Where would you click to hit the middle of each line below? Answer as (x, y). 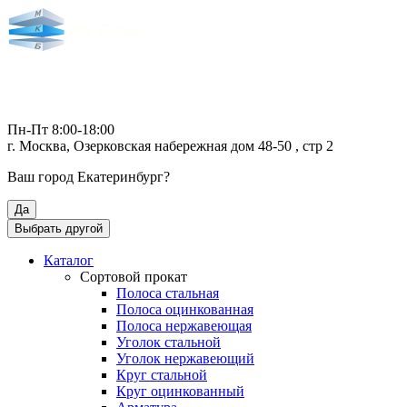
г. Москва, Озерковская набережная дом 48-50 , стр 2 (170, 146)
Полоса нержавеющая (184, 326)
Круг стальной (162, 375)
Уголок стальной (169, 342)
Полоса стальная (168, 293)
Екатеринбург (120, 177)
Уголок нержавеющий (185, 358)
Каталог (69, 260)
